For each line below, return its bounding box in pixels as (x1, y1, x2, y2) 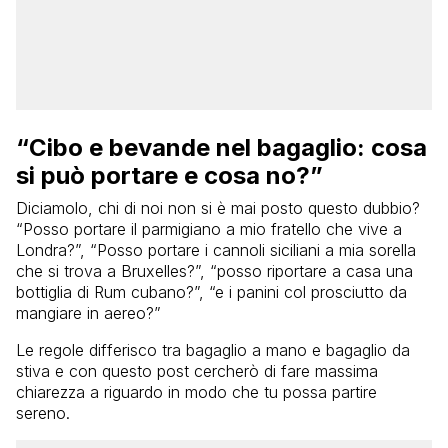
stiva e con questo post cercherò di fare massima (16, 360, 378, 381)
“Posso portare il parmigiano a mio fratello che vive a (16, 218, 402, 239)
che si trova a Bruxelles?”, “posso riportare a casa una (16, 260, 413, 281)
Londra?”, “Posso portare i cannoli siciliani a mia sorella (16, 239, 416, 260)
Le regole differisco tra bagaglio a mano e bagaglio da (16, 339, 410, 360)
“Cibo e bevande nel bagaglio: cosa (16, 132, 427, 162)
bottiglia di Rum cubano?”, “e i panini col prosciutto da (16, 281, 407, 302)
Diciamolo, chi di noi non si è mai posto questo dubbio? (16, 197, 420, 218)
